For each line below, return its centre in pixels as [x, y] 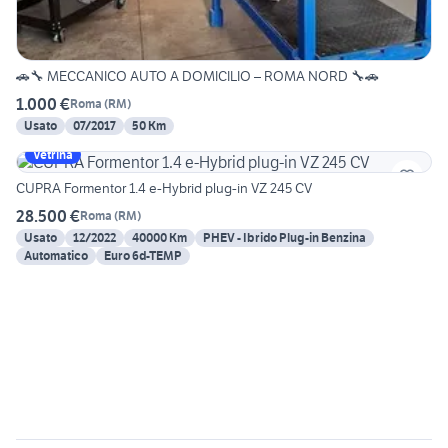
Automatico [56, 255]
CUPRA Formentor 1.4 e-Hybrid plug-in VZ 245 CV [164, 187]
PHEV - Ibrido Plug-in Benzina [284, 237]
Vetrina [53, 154]
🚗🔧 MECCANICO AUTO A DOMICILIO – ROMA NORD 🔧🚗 [197, 75]
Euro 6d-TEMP [143, 255]
